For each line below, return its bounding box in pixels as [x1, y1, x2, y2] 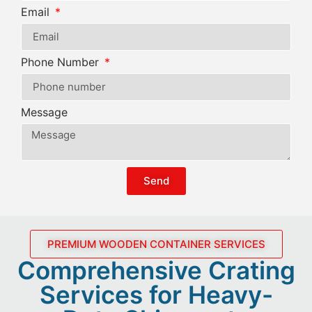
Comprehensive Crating [17, 255, 295, 285]
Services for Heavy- [39, 279, 273, 309]
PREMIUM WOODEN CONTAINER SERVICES [47, 237, 265, 251]
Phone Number [21, 54, 102, 69]
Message [21, 104, 68, 119]
